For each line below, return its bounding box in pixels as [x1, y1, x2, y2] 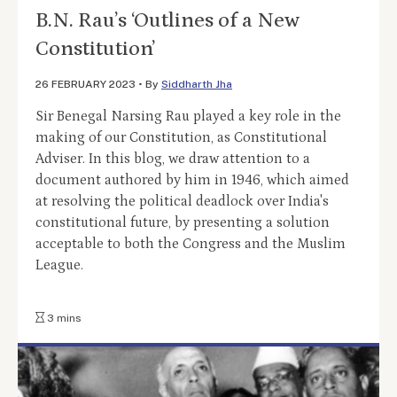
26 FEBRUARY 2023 [35, 78, 136, 91]
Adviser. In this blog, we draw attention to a [35, 151, 310, 167]
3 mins [44, 312, 82, 325]
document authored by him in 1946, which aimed [35, 172, 349, 189]
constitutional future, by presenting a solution [35, 214, 330, 231]
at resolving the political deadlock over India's [35, 193, 329, 210]
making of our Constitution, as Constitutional [35, 129, 327, 146]
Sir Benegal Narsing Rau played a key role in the [35, 108, 341, 125]
